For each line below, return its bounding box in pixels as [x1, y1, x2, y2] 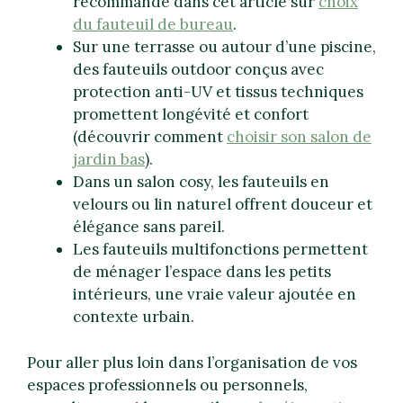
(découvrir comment [73, 127, 227, 148]
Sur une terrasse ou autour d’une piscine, [73, 37, 376, 58]
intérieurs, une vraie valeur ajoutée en [73, 284, 356, 305]
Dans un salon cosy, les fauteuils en [73, 172, 329, 193]
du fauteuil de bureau [73, 14, 233, 35]
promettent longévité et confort [73, 104, 309, 125]
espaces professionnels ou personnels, [27, 374, 308, 395]
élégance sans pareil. [73, 217, 225, 237]
